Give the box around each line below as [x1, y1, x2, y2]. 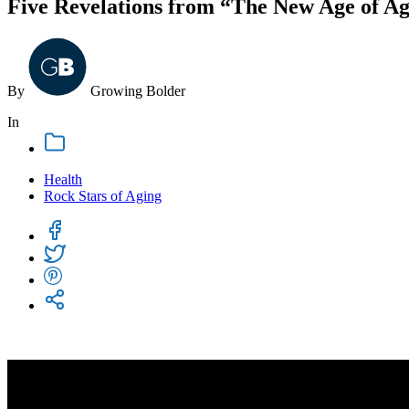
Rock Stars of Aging [44, 187, 162, 204]
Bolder [146, 82, 185, 99]
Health [44, 171, 82, 187]
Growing [90, 82, 146, 99]
